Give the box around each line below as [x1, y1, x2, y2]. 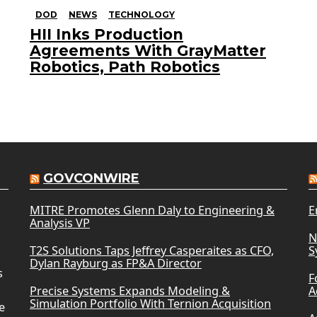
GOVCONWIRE [42, 171, 139, 187]
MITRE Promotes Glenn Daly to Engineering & [29, 202, 275, 219]
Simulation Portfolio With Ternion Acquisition [29, 296, 271, 312]
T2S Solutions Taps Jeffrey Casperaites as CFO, [29, 243, 274, 259]
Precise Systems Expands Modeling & [29, 283, 230, 299]
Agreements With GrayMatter [30, 42, 266, 60]
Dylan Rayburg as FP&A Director [29, 255, 202, 272]
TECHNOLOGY [108, 9, 175, 21]
